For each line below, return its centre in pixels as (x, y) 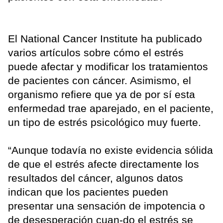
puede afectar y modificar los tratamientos (108, 66)
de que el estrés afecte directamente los (104, 164)
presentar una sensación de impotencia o (107, 206)
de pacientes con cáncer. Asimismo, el (100, 80)
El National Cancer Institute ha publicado (105, 38)
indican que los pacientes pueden (88, 192)
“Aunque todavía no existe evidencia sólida (111, 150)
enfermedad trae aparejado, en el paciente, (111, 108)
